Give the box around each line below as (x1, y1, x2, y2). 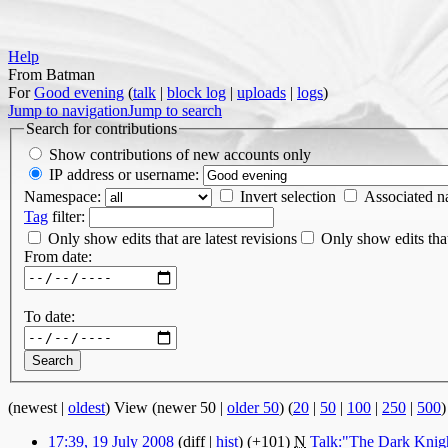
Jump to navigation (8, 102, 128, 119)
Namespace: (24, 187, 101, 205)
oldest (68, 398, 105, 416)
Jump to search (128, 102, 222, 119)
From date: (24, 247, 92, 265)
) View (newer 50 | (105, 398, 227, 416)
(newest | (8, 398, 68, 416)
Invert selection (240, 187, 336, 205)
